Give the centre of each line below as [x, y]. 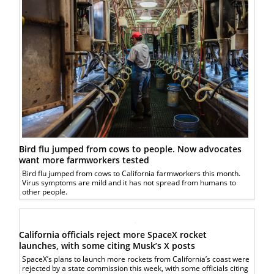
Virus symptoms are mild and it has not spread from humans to [129, 183]
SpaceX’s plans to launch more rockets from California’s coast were [136, 259]
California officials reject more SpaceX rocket [113, 235]
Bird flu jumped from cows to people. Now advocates [131, 149]
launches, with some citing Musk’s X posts [107, 246]
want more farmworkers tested [84, 160]
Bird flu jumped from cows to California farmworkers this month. [131, 174]
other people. [45, 192]
